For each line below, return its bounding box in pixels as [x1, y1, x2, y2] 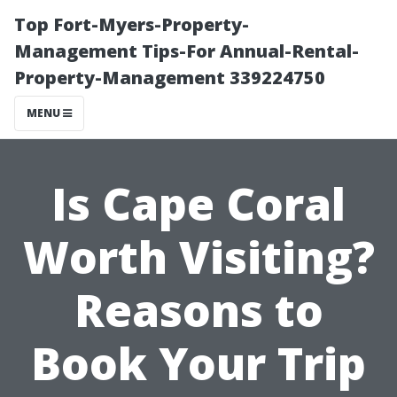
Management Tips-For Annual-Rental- [14, 39, 359, 63]
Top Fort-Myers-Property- [14, 12, 249, 36]
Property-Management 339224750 [14, 66, 325, 90]
